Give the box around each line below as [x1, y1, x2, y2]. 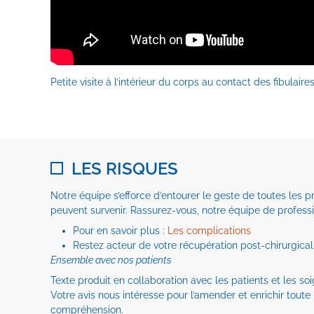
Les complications [168, 225, 251, 236]
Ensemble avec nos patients [50, 254, 172, 266]
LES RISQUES [71, 158, 178, 179]
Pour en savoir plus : [73, 225, 168, 236]
